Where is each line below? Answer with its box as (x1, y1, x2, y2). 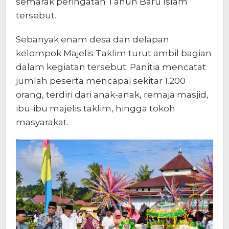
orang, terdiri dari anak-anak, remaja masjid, (16, 89, 209, 100)
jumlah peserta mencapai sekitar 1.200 (16, 76, 186, 86)
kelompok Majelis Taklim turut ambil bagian (16, 48, 212, 59)
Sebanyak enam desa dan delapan (16, 34, 169, 45)
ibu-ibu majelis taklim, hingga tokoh (16, 103, 175, 114)
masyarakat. (16, 117, 68, 128)
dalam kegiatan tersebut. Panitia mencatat (16, 62, 206, 73)
